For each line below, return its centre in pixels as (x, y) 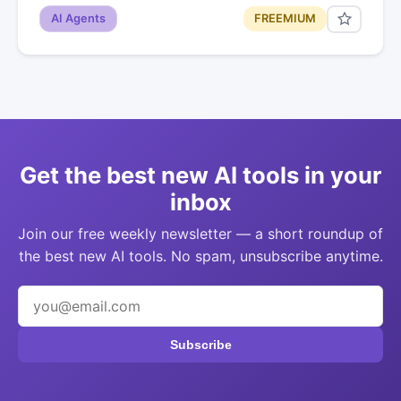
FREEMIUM (285, 19)
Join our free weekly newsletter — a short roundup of (200, 233)
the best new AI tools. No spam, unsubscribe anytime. (200, 256)
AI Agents (78, 19)
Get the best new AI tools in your (200, 175)
